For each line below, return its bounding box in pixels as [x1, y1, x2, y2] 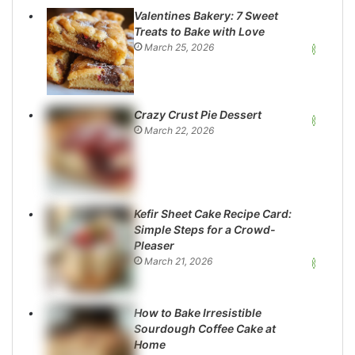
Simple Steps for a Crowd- [134, 222, 277, 236]
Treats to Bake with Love [134, 24, 265, 38]
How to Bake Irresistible [134, 305, 262, 319]
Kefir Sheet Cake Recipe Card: [134, 206, 292, 220]
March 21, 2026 [144, 254, 213, 267]
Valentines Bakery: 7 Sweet [134, 8, 279, 22]
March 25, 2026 [144, 40, 215, 53]
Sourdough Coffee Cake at [134, 321, 277, 335]
